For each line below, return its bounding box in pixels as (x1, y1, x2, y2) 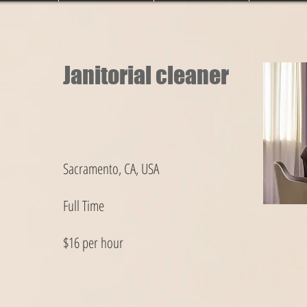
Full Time (63, 196, 104, 215)
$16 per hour (63, 233, 123, 252)
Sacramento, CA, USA (63, 159, 159, 178)
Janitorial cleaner (63, 61, 229, 89)
